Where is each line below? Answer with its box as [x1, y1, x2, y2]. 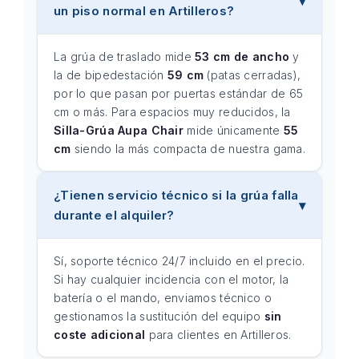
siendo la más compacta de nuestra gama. [71, 142, 305, 155]
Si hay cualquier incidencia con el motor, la [54, 272, 289, 286]
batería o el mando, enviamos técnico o [54, 291, 272, 305]
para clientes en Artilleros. [145, 328, 292, 341]
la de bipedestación [54, 68, 167, 82]
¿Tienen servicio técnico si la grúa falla [54, 188, 299, 203]
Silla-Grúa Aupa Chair [54, 123, 184, 137]
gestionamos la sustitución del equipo [54, 309, 264, 323]
